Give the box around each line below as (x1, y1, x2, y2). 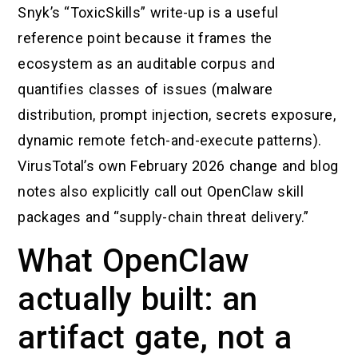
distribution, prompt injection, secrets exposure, (18, 106, 336, 124)
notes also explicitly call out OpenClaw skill (18, 183, 304, 201)
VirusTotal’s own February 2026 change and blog (18, 157, 339, 175)
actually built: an (18, 280, 258, 318)
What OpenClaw (18, 241, 250, 280)
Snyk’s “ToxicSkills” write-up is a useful (18, 4, 279, 22)
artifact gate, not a (18, 318, 292, 356)
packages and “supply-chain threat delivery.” (18, 209, 309, 226)
